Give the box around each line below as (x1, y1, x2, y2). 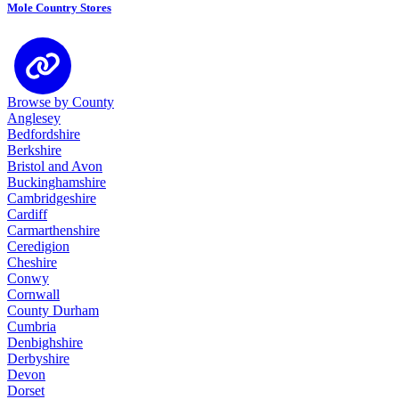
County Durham (7, 303, 99, 319)
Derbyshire (7, 351, 69, 367)
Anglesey (7, 110, 61, 126)
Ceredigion (7, 239, 69, 255)
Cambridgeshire (7, 191, 96, 207)
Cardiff (7, 207, 47, 223)
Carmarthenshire (7, 223, 100, 239)
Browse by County (7, 94, 114, 110)
